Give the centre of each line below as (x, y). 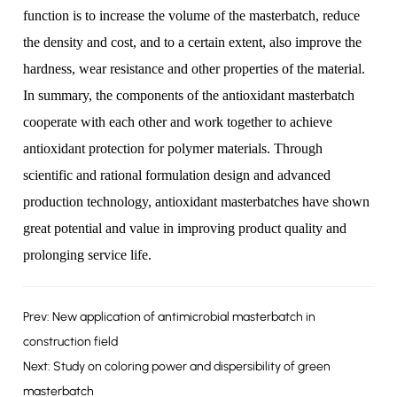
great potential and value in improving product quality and (185, 228)
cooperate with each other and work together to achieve (178, 122)
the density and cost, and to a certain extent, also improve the (193, 42)
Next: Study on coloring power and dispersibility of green (177, 366)
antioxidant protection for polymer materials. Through (173, 148)
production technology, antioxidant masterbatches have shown (197, 202)
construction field (71, 342)
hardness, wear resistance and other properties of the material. (195, 69)
